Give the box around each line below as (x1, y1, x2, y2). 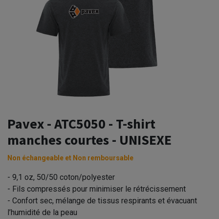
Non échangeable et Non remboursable (7, 153, 133, 162)
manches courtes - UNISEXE (7, 131, 172, 149)
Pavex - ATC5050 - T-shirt (7, 114, 155, 132)
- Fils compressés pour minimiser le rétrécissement (7, 184, 186, 194)
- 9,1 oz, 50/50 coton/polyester (7, 172, 115, 182)
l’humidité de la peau (7, 207, 77, 217)
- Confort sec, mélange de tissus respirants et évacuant (7, 196, 197, 205)
